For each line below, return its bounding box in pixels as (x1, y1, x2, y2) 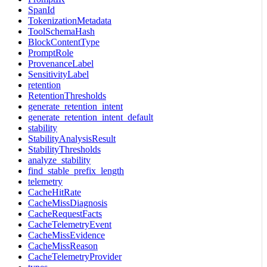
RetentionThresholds (28, 90, 106, 101)
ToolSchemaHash (28, 26, 95, 36)
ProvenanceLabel (28, 58, 94, 69)
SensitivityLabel (28, 69, 89, 79)
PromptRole (28, 47, 73, 58)
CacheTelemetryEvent (28, 219, 111, 229)
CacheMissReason (28, 240, 98, 251)
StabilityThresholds (28, 144, 101, 154)
